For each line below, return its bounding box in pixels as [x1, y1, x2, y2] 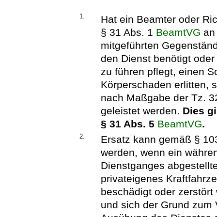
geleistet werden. [101, 105, 183, 117]
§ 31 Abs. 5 [101, 118, 158, 130]
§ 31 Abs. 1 [101, 27, 156, 38]
